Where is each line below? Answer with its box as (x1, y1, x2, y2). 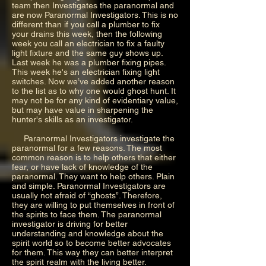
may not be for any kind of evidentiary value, (12, 95, 178, 105)
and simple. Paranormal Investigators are (12, 180, 166, 191)
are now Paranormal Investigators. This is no (12, 9, 178, 20)
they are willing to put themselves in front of (12, 199, 175, 210)
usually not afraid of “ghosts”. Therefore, (12, 190, 162, 200)
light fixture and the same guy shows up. (12, 47, 163, 58)
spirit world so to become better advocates (12, 237, 171, 248)
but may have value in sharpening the (12, 104, 153, 115)
